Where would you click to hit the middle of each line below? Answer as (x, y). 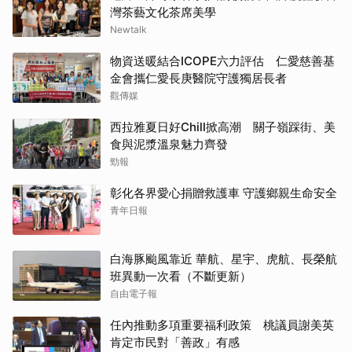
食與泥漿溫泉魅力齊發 (169, 144)
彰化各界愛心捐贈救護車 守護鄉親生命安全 (224, 192)
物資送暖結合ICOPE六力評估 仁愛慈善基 (222, 60)
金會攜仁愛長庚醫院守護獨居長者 (198, 78)
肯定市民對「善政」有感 (175, 342)
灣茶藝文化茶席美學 (163, 12)
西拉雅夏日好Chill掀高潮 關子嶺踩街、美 (223, 126)
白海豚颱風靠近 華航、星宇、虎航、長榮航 (224, 258)
